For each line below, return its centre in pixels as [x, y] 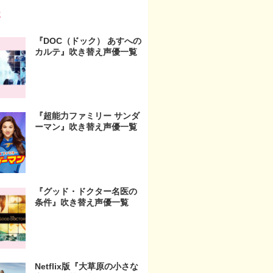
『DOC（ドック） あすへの [88, 41]
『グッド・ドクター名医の [86, 191]
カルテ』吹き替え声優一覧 [86, 51]
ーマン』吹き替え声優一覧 [86, 127]
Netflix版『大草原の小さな [87, 267]
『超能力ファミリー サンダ [87, 116]
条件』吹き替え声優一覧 [82, 202]
